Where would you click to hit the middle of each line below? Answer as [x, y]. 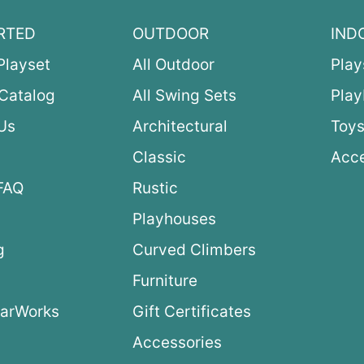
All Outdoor [173, 65]
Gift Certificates [191, 312]
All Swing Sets [184, 96]
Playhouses [174, 219]
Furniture [165, 281]
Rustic [155, 188]
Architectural [180, 127]
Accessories [177, 343]
